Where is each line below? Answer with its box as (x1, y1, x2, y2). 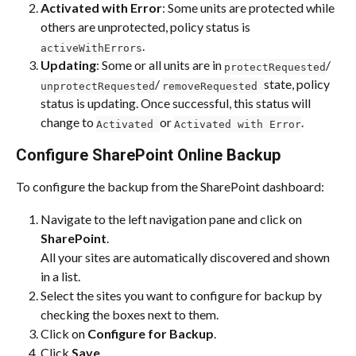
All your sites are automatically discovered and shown (41, 249, 332, 265)
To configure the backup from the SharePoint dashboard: (16, 179, 324, 195)
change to (41, 114, 96, 130)
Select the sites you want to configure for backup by (41, 287, 324, 303)
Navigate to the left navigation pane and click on (41, 211, 304, 226)
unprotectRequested (41, 79, 155, 92)
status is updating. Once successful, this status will (41, 95, 313, 111)
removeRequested (162, 79, 264, 92)
